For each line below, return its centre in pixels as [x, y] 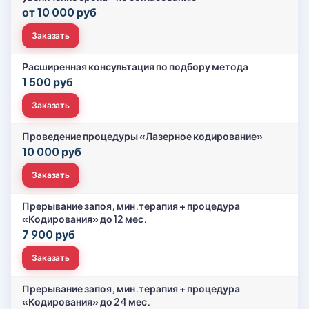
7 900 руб [49, 234]
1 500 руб [48, 82]
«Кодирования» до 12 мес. [84, 219]
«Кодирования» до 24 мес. [86, 301]
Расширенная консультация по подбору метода [135, 66]
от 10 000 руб [59, 12]
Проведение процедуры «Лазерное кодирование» [142, 136]
